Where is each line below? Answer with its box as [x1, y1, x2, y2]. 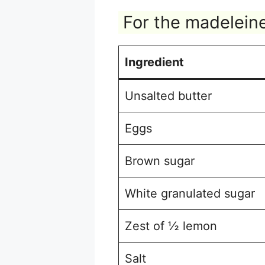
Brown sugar [125, 153, 195, 168]
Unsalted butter [125, 88, 212, 103]
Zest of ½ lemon [125, 218, 217, 233]
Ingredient [125, 54, 184, 69]
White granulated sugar [125, 186, 255, 201]
